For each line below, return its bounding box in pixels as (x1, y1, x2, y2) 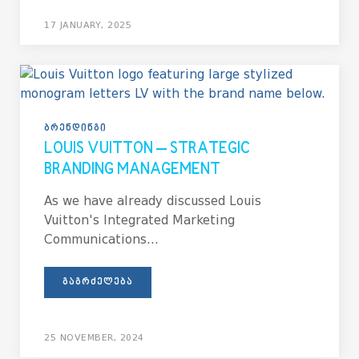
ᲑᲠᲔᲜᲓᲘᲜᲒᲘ (44, 123, 107, 134)
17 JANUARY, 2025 (44, 20, 131, 30)
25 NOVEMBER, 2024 (44, 333, 144, 343)
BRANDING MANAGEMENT (44, 161, 220, 179)
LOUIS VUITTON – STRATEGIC (44, 140, 250, 159)
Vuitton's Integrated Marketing (44, 213, 235, 228)
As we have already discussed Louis (44, 194, 261, 208)
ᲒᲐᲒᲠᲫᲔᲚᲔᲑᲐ (63, 277, 133, 288)
